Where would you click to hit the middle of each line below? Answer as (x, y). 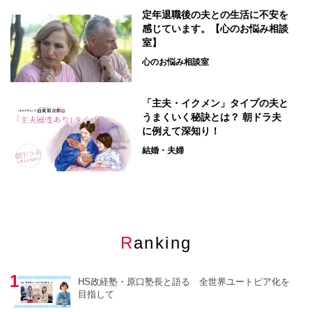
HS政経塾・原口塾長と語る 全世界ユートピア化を (184, 282)
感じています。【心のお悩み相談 (216, 28)
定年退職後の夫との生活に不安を (216, 14)
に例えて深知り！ (181, 131)
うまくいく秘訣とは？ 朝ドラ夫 (212, 117)
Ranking (163, 243)
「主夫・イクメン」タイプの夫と (216, 103)
